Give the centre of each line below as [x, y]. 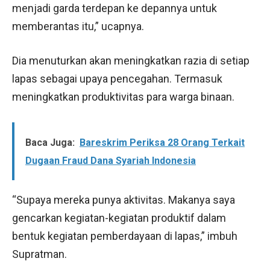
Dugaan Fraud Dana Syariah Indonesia [111, 160]
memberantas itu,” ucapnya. [78, 26]
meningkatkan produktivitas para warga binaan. [123, 96]
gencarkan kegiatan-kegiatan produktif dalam [119, 218]
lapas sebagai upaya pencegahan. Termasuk [117, 78]
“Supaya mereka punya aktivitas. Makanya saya [124, 199]
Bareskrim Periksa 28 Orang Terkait [162, 142]
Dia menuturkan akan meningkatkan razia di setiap [131, 60]
